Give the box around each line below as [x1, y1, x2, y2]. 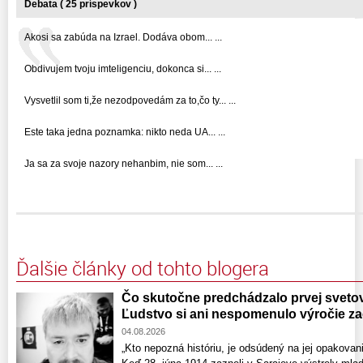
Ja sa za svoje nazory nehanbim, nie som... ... [24, 157, 223, 169]
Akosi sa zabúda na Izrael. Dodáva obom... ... [24, 31, 222, 43]
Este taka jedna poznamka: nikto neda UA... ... [24, 126, 225, 138]
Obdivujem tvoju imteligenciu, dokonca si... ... [24, 62, 221, 75]
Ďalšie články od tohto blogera [16, 254, 269, 281]
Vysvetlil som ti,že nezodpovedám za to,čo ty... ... [24, 94, 236, 106]
